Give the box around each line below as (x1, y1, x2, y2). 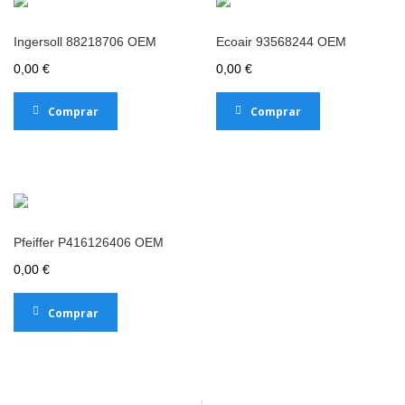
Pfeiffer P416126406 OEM (14, 235, 164, 250)
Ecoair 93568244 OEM (216, 34, 346, 49)
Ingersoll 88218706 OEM (14, 34, 156, 49)
